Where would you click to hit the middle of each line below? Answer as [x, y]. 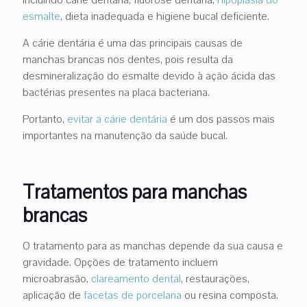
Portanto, [45, 119]
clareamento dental [136, 279]
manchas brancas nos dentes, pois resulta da [128, 59]
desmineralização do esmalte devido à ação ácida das [149, 76]
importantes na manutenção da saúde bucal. [125, 135]
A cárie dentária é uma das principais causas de [133, 43]
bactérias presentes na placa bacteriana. [116, 92]
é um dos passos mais [221, 119]
